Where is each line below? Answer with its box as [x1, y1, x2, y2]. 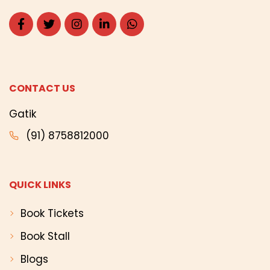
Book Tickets [20, 206, 84, 221]
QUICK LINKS [9, 178, 71, 192]
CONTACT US [9, 81, 75, 96]
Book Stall [20, 229, 70, 244]
